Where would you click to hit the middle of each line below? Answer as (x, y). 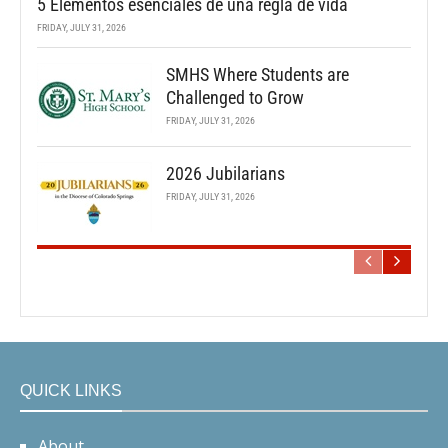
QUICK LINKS (71, 391)
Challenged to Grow (235, 98)
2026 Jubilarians (225, 174)
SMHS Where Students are (257, 75)
